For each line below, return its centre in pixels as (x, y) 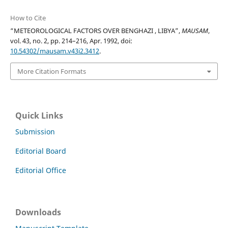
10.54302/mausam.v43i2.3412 (54, 51)
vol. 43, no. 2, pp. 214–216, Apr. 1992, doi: (71, 40)
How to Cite (28, 18)
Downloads (38, 212)
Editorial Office (41, 170)
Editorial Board (41, 151)
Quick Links (39, 116)
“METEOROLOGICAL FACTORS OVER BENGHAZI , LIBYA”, (96, 30)
